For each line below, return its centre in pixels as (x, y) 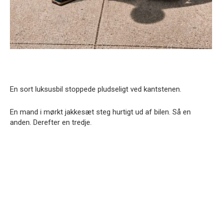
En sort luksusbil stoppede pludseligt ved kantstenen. (96, 89)
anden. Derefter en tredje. (51, 122)
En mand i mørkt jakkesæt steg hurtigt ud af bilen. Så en (100, 112)
